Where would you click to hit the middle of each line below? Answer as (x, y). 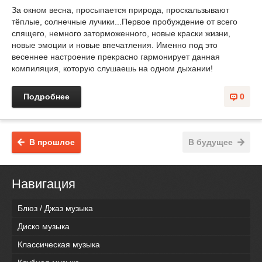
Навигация (44, 184)
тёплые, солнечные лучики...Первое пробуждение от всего (125, 22)
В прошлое (52, 142)
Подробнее (46, 96)
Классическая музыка (59, 245)
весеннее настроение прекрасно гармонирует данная (116, 57)
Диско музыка (44, 227)
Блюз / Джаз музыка (55, 208)
